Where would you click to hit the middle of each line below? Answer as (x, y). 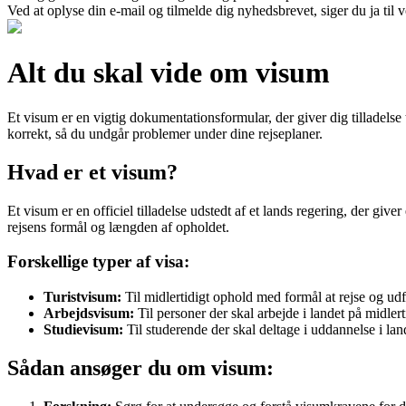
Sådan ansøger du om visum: (140, 368)
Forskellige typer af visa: (98, 262)
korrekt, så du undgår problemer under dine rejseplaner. (165, 133)
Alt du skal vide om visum (169, 73)
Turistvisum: (82, 297)
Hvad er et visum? (92, 172)
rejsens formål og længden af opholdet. (118, 227)
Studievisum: (83, 330)
